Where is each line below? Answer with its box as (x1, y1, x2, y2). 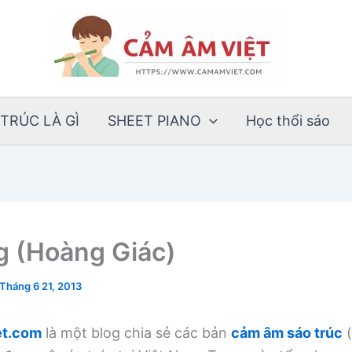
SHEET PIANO (108, 112, 201, 129)
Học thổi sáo (245, 112, 330, 129)
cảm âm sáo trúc (231, 324, 343, 341)
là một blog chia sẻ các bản (42, 324, 231, 341)
